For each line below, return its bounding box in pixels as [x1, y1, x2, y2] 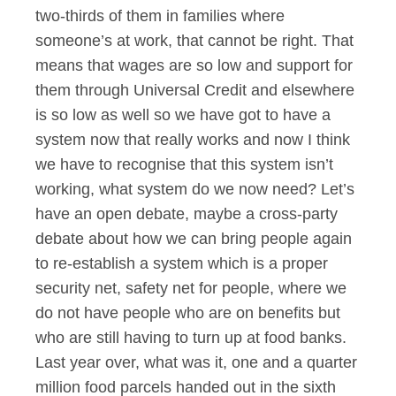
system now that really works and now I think [35, 131, 350, 148]
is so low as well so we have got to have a [35, 106, 331, 124]
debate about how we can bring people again [35, 230, 352, 247]
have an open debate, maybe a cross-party [35, 205, 338, 223]
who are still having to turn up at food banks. [35, 329, 346, 346]
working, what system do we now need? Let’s [35, 180, 354, 198]
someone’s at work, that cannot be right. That [35, 32, 354, 49]
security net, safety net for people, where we [35, 279, 346, 297]
